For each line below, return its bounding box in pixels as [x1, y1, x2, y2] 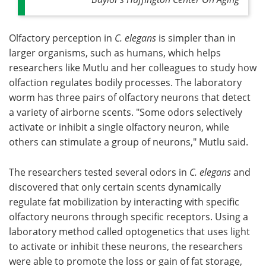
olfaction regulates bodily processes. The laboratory [9, 76, 242, 89]
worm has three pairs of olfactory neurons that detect [9, 91, 251, 104]
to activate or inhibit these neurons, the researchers [9, 240, 243, 253]
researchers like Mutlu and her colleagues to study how [9, 61, 256, 74]
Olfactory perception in [9, 31, 115, 45]
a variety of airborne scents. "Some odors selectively [9, 106, 242, 119]
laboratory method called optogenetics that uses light [9, 225, 250, 238]
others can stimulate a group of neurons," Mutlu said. [9, 135, 248, 148]
